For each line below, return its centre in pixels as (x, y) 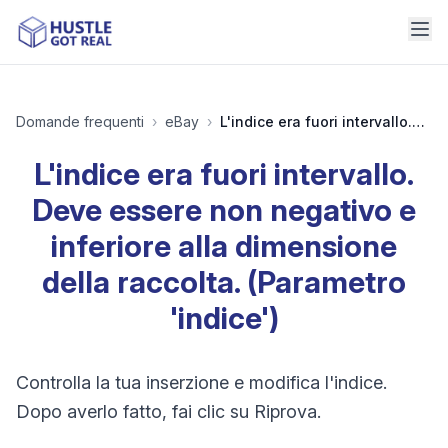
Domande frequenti (80, 121)
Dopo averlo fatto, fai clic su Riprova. (168, 411)
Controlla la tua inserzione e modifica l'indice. (201, 382)
